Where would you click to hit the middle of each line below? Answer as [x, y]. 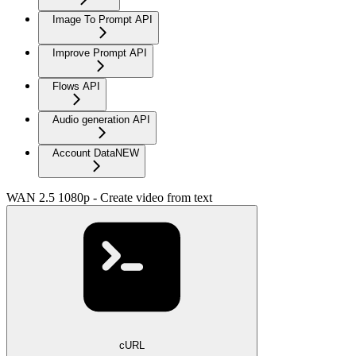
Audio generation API [101, 119]
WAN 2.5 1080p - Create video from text [109, 197]
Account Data [84, 153]
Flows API [76, 86]
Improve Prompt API [100, 52]
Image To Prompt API [103, 19]
